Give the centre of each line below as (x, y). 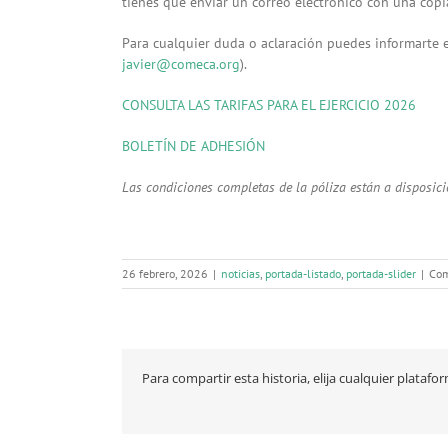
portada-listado (303, 274)
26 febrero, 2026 (165, 274)
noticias (240, 274)
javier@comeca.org (181, 64)
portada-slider (381, 274)
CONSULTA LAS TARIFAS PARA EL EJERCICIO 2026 (269, 105)
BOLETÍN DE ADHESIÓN (193, 146)
